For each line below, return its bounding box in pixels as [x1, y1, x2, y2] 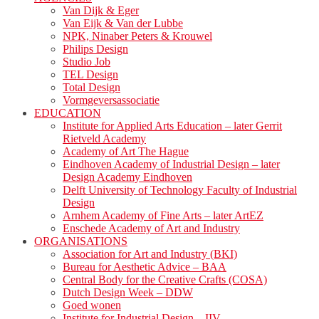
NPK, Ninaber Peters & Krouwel [63, 30, 212, 43]
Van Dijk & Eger [63, 4, 139, 17]
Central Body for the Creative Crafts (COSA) [63, 273, 267, 286]
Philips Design [63, 43, 128, 56]
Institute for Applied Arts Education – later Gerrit [63, 120, 282, 132]
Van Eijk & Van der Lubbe [63, 17, 183, 30]
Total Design [63, 81, 120, 94]
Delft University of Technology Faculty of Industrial [63, 184, 297, 197]
